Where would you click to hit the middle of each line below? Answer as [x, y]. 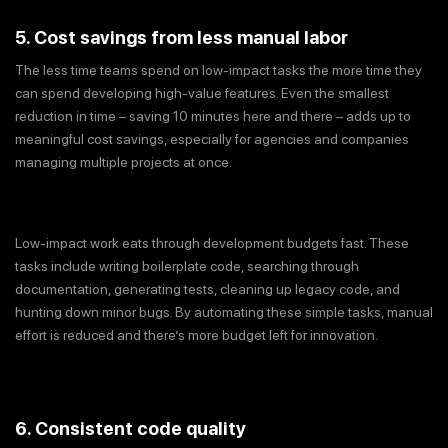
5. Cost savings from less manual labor [181, 37]
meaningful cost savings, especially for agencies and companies [212, 138]
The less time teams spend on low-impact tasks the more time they [218, 69]
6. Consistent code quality [130, 429]
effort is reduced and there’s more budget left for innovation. [196, 334]
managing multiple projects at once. [123, 161]
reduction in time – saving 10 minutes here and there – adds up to [213, 115]
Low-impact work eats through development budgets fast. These [212, 242]
